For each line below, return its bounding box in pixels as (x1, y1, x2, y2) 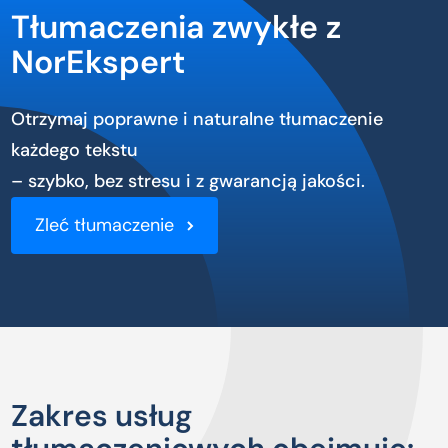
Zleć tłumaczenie (35, 213, 175, 237)
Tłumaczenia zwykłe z (11, 6, 342, 48)
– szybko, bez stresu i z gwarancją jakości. (11, 169, 366, 193)
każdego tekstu (11, 138, 139, 162)
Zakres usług (11, 396, 194, 435)
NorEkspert (11, 41, 186, 83)
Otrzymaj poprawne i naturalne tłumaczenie (11, 107, 384, 131)
